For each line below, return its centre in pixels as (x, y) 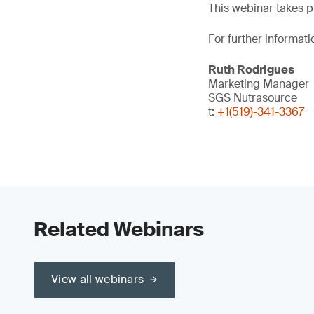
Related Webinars (119, 230)
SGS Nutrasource (253, 98)
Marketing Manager (259, 84)
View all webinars (98, 279)
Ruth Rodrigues (251, 70)
